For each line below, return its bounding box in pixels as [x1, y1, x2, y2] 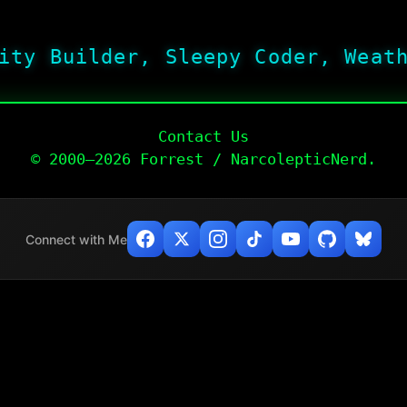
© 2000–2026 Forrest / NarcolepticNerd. [31, 149, 376, 168]
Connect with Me [25, 231, 127, 247]
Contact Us [158, 126, 249, 145]
